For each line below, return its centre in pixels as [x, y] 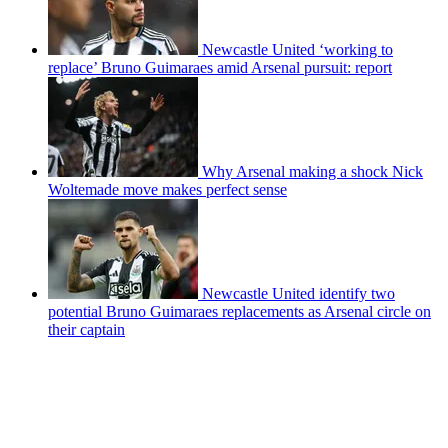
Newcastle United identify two [298, 293]
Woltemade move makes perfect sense [167, 189]
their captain [86, 329]
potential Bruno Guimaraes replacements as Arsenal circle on [239, 311]
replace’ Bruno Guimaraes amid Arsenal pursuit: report [220, 67]
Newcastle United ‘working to [297, 49]
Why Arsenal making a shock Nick [312, 171]
